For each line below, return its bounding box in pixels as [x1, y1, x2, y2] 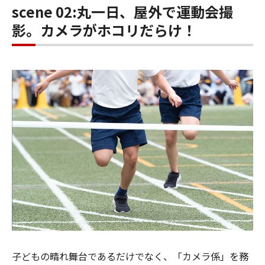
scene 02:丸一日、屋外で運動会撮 [12, 1, 233, 22]
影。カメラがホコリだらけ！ [12, 20, 196, 41]
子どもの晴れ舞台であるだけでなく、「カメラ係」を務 [12, 249, 248, 264]
